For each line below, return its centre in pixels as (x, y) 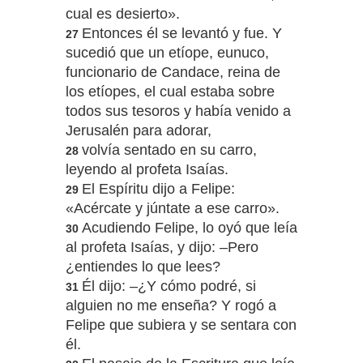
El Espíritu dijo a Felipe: (158, 189)
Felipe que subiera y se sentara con (181, 325)
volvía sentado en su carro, (169, 150)
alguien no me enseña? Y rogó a (171, 306)
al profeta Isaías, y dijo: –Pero (162, 248)
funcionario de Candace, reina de (173, 73)
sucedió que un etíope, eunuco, (167, 53)
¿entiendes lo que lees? (143, 267)
